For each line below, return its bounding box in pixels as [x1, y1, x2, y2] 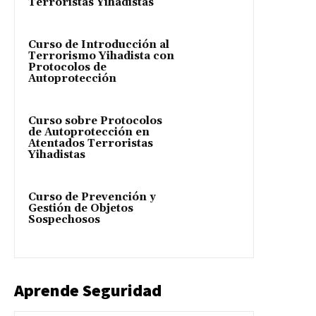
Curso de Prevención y [28, 190, 156, 204]
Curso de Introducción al [28, 37, 169, 51]
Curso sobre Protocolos [28, 114, 162, 128]
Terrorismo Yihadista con [28, 49, 174, 63]
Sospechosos [28, 212, 100, 226]
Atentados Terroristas [28, 136, 153, 150]
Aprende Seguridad [14, 279, 162, 301]
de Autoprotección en [28, 125, 150, 139]
